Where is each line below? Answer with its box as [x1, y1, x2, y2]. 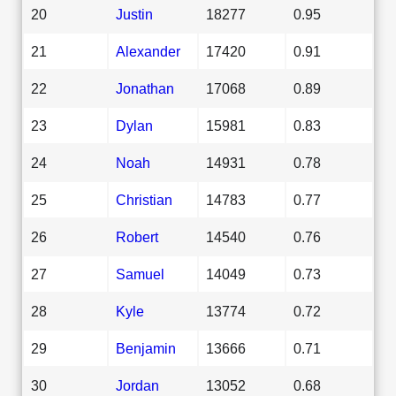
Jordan [116, 377, 159, 393]
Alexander [116, 42, 180, 59]
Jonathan [116, 80, 174, 96]
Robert [116, 228, 158, 245]
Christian [116, 191, 172, 208]
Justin [116, 5, 153, 22]
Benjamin [116, 339, 176, 356]
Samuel [116, 265, 164, 282]
